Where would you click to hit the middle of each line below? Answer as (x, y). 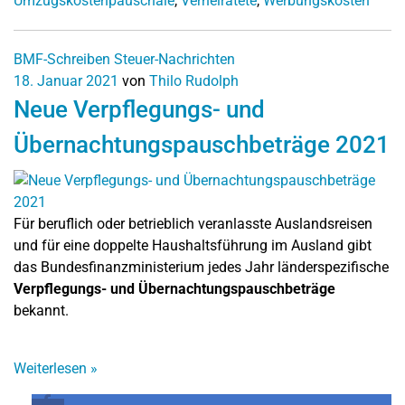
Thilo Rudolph (194, 80)
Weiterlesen (52, 368)
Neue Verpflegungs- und (139, 109)
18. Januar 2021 (66, 80)
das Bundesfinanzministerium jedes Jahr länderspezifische (201, 267)
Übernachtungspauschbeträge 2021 (202, 144)
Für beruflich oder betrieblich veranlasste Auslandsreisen (193, 223)
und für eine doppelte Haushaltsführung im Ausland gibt (193, 245)
